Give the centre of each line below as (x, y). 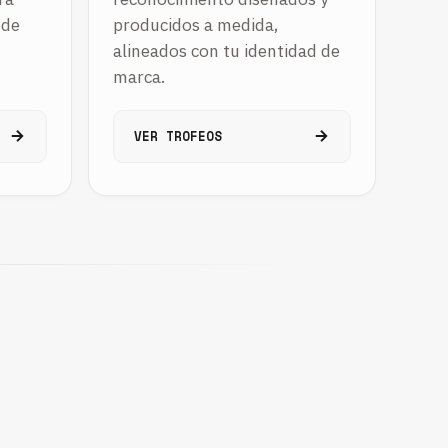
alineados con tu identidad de (226, 50)
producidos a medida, (195, 24)
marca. (139, 76)
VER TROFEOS (178, 136)
